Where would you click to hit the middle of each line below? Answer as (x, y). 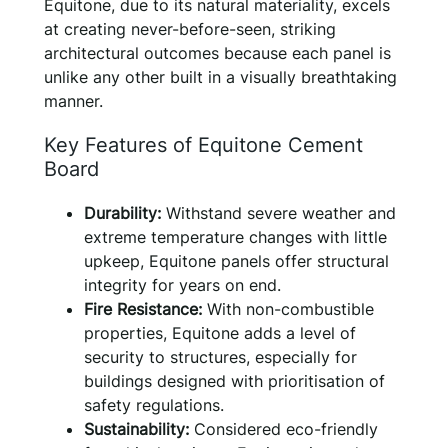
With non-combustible (288, 308)
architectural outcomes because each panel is (217, 52)
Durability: (122, 212)
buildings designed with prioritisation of (234, 380)
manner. (73, 100)
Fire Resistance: (143, 308)
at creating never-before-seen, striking (190, 28)
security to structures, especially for (220, 356)
